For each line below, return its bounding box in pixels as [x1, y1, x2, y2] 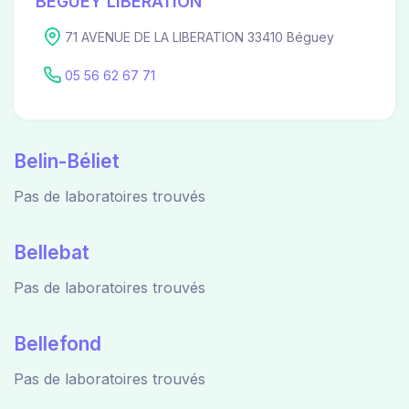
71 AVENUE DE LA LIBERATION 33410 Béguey [65, 28, 334, 45]
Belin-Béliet [14, 149, 120, 173]
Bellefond [14, 331, 101, 355]
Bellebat [14, 240, 89, 264]
